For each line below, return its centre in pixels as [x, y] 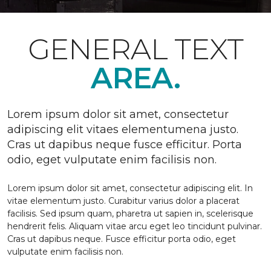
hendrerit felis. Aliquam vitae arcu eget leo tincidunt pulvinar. [135, 226]
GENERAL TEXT [135, 49]
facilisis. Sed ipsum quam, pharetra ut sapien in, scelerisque [130, 214]
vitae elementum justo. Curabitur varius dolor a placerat [123, 201]
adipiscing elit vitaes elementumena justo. [123, 129]
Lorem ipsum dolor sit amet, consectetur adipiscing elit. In [130, 188]
